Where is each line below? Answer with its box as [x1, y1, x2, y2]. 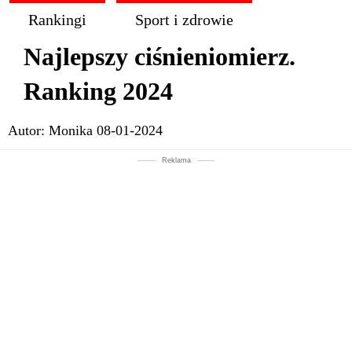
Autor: [8, 123, 49, 138]
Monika [49, 123, 93, 138]
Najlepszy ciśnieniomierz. [24, 42, 295, 71]
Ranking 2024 [24, 77, 173, 105]
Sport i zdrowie [135, 11, 233, 28]
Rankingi [28, 11, 86, 28]
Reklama [161, 156, 191, 164]
